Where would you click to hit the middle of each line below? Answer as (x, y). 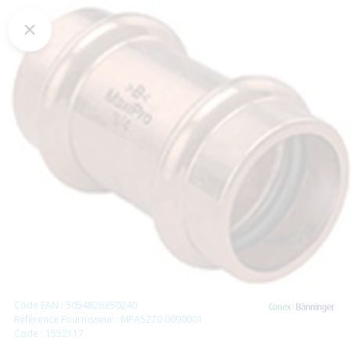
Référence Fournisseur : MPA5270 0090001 (109, 319)
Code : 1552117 (49, 333)
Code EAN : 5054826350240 (76, 305)
